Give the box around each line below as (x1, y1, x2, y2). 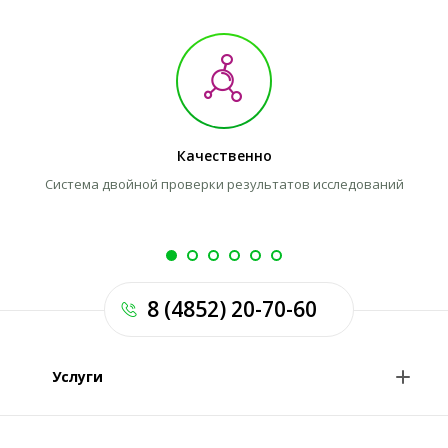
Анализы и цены (52, 427, 156, 445)
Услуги (52, 367, 103, 386)
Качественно (176, 146, 272, 165)
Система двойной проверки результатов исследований (44, 175, 404, 193)
